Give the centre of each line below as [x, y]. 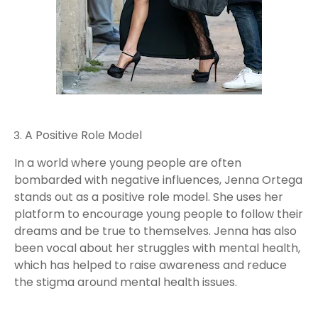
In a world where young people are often [128, 163]
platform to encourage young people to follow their [159, 214]
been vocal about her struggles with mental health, [157, 248]
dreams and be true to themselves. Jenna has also [155, 231]
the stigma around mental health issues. [126, 282]
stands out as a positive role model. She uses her [149, 197]
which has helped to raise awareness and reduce [150, 265]
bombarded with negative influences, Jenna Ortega [158, 180]
